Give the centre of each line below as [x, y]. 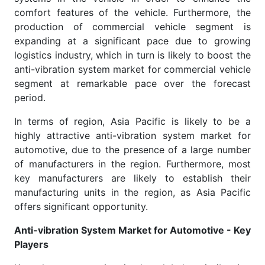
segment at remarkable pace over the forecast [132, 83]
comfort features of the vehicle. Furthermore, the [132, 12]
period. [30, 97]
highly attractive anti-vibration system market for [132, 135]
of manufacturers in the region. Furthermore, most [132, 164]
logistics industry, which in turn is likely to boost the [132, 55]
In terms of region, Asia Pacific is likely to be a [132, 121]
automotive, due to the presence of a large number [132, 149]
